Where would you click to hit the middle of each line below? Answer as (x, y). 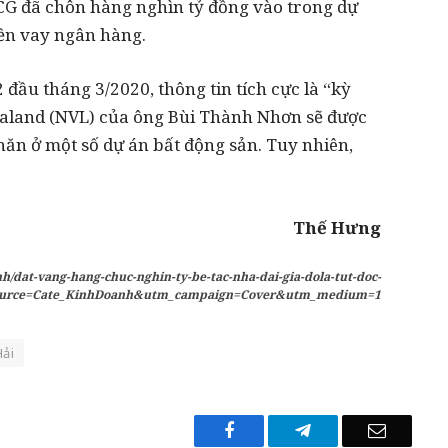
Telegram (344, 429)
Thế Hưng (337, 227)
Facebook (268, 429)
